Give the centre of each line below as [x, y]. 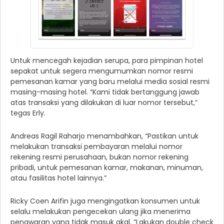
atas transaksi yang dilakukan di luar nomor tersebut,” [104, 103]
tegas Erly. [28, 113]
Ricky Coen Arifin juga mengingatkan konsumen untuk [105, 201]
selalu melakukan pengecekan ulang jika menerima [100, 212]
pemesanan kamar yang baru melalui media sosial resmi [110, 82]
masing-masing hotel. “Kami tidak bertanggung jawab [105, 92]
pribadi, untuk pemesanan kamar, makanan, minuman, [107, 168]
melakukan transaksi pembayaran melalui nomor [96, 147]
